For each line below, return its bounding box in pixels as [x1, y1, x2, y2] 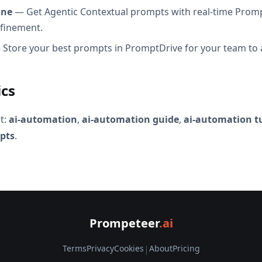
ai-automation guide [82, 112, 179, 126]
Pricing [172, 243, 200, 254]
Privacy [86, 243, 114, 254]
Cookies [113, 243, 144, 254]
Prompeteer [89, 215, 159, 231]
